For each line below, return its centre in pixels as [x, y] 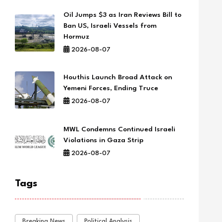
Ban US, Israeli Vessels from [110, 26]
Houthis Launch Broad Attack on [118, 78]
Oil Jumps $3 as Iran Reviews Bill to [123, 15]
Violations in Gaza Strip [104, 140]
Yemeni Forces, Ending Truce [111, 88]
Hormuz [77, 37]
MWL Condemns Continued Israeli [120, 130]
